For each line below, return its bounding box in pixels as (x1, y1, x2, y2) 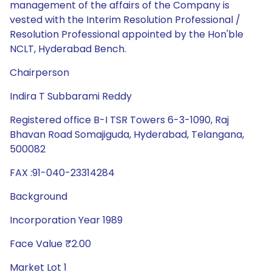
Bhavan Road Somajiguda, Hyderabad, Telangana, (10, 127, 244, 141)
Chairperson (10, 66, 69, 80)
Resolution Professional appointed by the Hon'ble (10, 27, 243, 41)
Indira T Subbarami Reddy (10, 89, 132, 103)
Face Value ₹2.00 (10, 237, 91, 251)
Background (10, 189, 67, 203)
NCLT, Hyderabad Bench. (10, 42, 126, 56)
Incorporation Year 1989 (10, 213, 123, 227)
